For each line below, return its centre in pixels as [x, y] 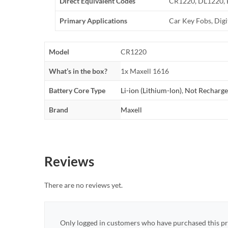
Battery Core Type [77, 90]
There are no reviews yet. [83, 185]
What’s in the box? [78, 71]
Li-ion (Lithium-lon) [151, 90]
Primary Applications [94, 20]
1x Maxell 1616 [145, 71]
